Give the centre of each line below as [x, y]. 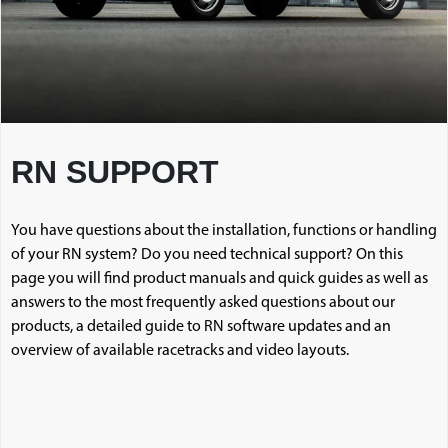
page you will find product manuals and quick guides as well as [219, 278]
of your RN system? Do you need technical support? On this [207, 254]
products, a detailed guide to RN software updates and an [201, 326]
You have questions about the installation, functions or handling [224, 230]
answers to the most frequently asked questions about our [203, 302]
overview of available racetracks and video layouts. [180, 350]
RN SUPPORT [115, 171]
